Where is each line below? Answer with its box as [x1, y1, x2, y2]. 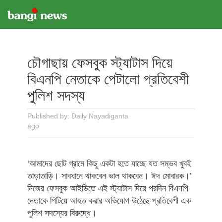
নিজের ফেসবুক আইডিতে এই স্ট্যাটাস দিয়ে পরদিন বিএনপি [27, 183, 188, 193]
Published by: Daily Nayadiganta [27, 112, 128, 120]
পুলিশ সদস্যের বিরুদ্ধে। [27, 208, 97, 218]
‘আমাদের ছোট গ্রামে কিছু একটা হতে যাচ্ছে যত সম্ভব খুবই [27, 159, 191, 168]
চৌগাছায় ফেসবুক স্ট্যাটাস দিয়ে [27, 55, 172, 71]
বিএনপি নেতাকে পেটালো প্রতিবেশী [27, 71, 189, 87]
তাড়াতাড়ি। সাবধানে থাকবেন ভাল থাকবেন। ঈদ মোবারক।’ [27, 171, 192, 181]
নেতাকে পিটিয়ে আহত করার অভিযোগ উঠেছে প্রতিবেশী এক [27, 196, 191, 206]
